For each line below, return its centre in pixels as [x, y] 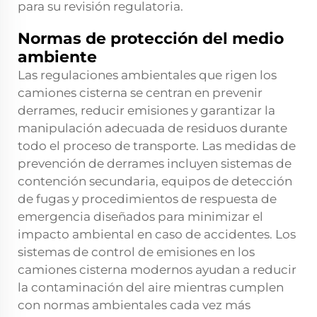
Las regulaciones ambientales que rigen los [147, 75]
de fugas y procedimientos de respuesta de [147, 199]
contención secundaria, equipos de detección [155, 181]
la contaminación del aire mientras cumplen [151, 288]
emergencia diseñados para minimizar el [140, 217]
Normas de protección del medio [151, 39]
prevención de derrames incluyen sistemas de [155, 164]
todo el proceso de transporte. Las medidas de [157, 146]
